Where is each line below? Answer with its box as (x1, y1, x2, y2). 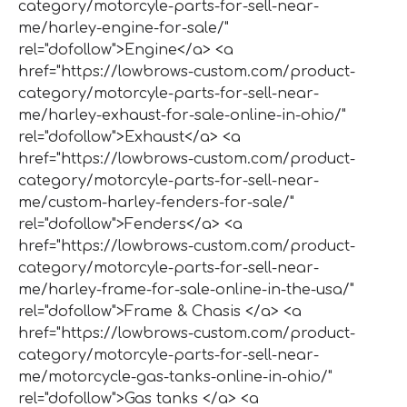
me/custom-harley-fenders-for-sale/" (18, 194, 294, 211)
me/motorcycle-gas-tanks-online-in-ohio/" (18, 368, 333, 385)
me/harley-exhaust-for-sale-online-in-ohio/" (18, 106, 346, 124)
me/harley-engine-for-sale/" (18, 19, 229, 36)
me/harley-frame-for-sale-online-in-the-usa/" (18, 281, 354, 298)
